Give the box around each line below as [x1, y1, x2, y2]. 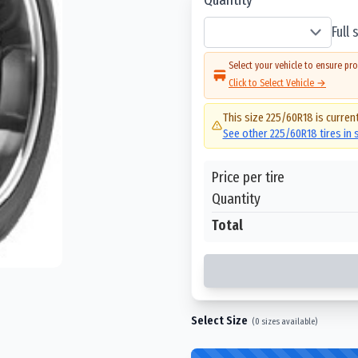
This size [222, 110, 266, 125]
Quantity [212, 189, 261, 208]
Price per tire [212, 167, 284, 186]
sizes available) [260, 315, 317, 327]
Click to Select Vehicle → [229, 77, 326, 89]
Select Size [191, 312, 248, 328]
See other [222, 126, 270, 141]
